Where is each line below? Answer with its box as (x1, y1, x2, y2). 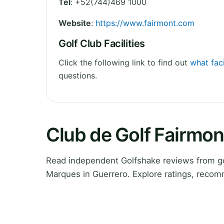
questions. (58, 70, 97, 80)
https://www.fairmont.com (95, 17, 194, 28)
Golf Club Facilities (58, 37, 145, 49)
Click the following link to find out (58, 57, 190, 67)
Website (58, 17, 91, 28)
